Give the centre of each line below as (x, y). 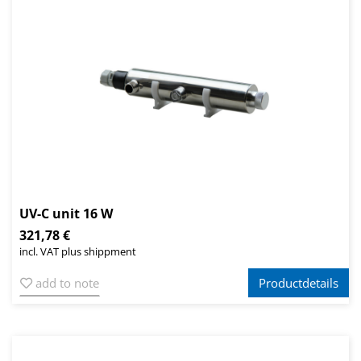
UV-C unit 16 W (66, 214)
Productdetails (299, 283)
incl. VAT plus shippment (78, 252)
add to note (66, 283)
